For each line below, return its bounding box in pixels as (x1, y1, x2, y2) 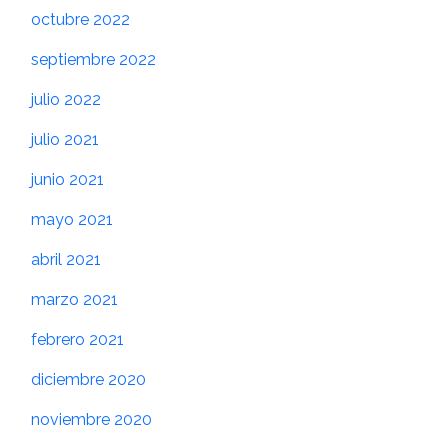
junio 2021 (31, 170, 104, 190)
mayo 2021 (31, 210, 113, 230)
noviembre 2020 (31, 410, 152, 430)
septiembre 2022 (31, 50, 156, 70)
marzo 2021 (31, 290, 118, 310)
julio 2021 (31, 130, 99, 150)
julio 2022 (31, 90, 101, 110)
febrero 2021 (31, 330, 124, 350)
